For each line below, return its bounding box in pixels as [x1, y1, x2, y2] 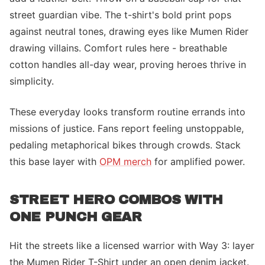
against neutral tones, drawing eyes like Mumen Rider [9, 25, 248, 37]
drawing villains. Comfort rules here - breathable [9, 42, 227, 54]
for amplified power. [151, 156, 245, 167]
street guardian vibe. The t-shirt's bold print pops [9, 9, 231, 21]
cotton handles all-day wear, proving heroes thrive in [9, 59, 246, 70]
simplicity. [9, 75, 54, 87]
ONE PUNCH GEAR [9, 209, 142, 224]
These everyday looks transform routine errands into [9, 106, 245, 118]
